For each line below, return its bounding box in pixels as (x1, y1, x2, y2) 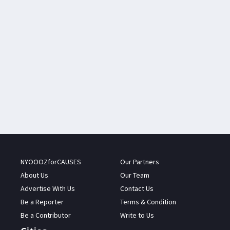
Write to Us (120, 210, 154, 220)
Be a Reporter (21, 197, 64, 207)
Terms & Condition (120, 197, 176, 207)
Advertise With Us (21, 184, 75, 194)
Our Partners (120, 157, 159, 167)
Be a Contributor (21, 210, 71, 220)
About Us (21, 170, 48, 180)
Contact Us (120, 184, 154, 194)
